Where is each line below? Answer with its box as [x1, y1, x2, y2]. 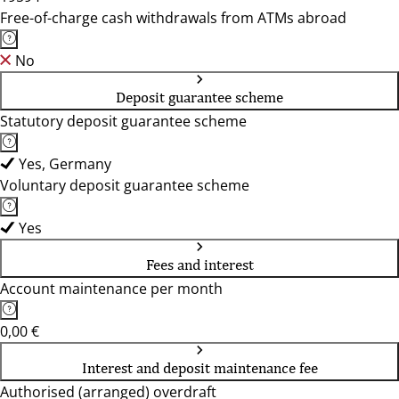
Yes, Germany [19, 154, 111, 174]
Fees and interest [145, 256, 254, 273]
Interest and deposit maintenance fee [81, 359, 318, 377]
